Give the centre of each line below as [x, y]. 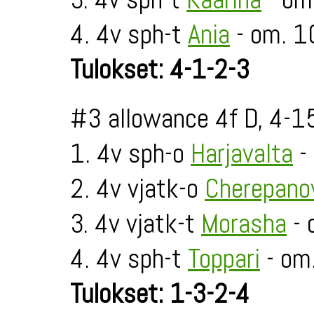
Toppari [224, 259]
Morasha [244, 224]
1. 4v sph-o [130, 153]
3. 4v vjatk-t [136, 224]
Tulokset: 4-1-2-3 [160, 69]
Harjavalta [242, 153]
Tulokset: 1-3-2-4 [160, 294]
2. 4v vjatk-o [137, 189]
